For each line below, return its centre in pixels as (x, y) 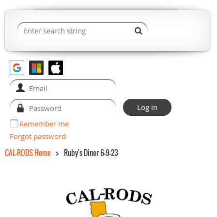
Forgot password (38, 136)
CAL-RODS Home (28, 153)
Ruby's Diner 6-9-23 (91, 153)
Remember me (44, 124)
